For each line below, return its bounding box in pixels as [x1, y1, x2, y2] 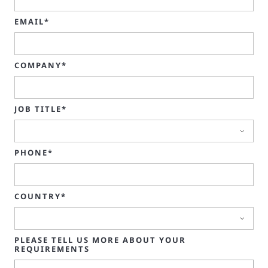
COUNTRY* [14, 190, 66, 202]
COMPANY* [14, 59, 67, 71]
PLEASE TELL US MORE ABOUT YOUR [14, 234, 186, 245]
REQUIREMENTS [14, 243, 90, 254]
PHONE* [14, 147, 53, 158]
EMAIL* [14, 16, 50, 27]
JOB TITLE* [14, 103, 67, 114]
